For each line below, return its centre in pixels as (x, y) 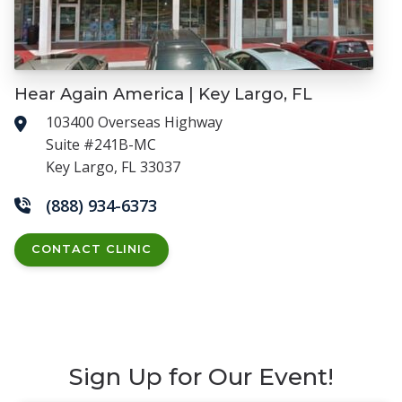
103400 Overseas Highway (134, 122)
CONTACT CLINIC (92, 249)
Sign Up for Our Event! (201, 377)
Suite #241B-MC (101, 144)
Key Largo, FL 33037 (113, 166)
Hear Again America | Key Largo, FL (163, 94)
